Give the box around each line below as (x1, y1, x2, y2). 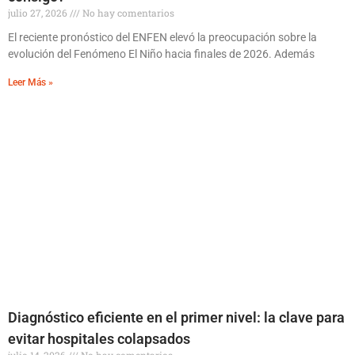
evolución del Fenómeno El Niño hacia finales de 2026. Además (8, 48, 315, 60)
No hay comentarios (80, 6, 174, 19)
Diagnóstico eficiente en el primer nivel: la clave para (8, 309, 345, 326)
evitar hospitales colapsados (8, 330, 190, 347)
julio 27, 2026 (8, 6, 70, 19)
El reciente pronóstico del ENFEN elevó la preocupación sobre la (8, 31, 317, 44)
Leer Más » (8, 77, 53, 88)
